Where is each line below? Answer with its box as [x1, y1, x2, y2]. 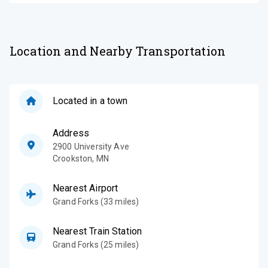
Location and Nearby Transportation [10, 42, 226, 59]
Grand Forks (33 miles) [53, 196, 139, 206]
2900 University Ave [53, 141, 129, 151]
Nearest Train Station [53, 225, 142, 237]
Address [53, 127, 90, 139]
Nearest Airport [53, 182, 118, 194]
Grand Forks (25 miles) [53, 239, 139, 249]
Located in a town [53, 95, 128, 106]
